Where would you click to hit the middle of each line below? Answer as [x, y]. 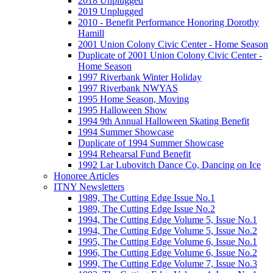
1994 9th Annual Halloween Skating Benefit [164, 121]
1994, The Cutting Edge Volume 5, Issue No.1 [168, 219]
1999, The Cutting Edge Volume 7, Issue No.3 [168, 263]
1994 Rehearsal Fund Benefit [134, 154]
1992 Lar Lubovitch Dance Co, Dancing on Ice [169, 165]
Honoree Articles [86, 175]
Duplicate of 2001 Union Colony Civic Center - [170, 55]
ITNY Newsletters [89, 186]
